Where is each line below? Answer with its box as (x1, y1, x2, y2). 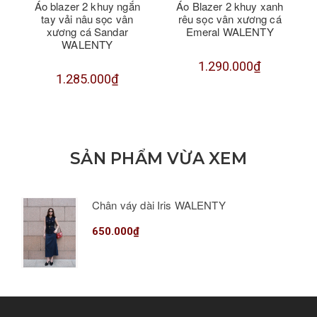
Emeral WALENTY (185, 23, 274, 39)
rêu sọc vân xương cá (178, 11, 282, 26)
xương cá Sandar (46, 23, 128, 39)
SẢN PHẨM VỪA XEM (70, 148, 247, 168)
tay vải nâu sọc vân (41, 11, 134, 26)
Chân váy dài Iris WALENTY (92, 197, 226, 212)
